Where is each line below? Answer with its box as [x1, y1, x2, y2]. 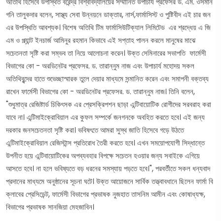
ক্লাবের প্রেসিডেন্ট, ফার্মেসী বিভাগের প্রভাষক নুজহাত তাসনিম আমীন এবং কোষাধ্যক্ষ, [6, 189, 205, 199]
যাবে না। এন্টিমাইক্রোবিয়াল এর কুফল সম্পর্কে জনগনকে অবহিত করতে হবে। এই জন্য [6, 112, 205, 122]
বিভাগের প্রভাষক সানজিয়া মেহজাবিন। [6, 202, 94, 212]
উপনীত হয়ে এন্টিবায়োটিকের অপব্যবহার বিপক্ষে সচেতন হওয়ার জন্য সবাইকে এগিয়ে [6, 150, 200, 161]
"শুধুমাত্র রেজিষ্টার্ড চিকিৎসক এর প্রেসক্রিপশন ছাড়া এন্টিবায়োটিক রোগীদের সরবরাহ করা [6, 99, 211, 110]
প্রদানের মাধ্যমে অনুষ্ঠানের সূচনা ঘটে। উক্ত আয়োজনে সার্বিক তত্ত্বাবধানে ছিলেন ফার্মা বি [6, 176, 213, 186]
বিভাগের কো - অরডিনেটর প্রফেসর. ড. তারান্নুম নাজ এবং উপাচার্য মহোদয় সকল [6, 61, 194, 71]
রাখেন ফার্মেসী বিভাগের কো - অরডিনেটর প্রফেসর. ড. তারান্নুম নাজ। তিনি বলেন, [6, 86, 195, 97]
